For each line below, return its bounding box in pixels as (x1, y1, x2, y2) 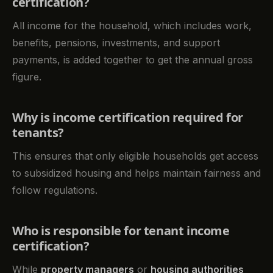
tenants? (12, 124, 64, 141)
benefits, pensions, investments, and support (12, 37, 220, 49)
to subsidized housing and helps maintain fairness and (12, 167, 261, 180)
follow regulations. (12, 184, 97, 197)
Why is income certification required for (12, 109, 244, 126)
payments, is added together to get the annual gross (12, 54, 253, 66)
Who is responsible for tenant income (12, 222, 230, 239)
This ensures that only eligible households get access (12, 150, 258, 163)
